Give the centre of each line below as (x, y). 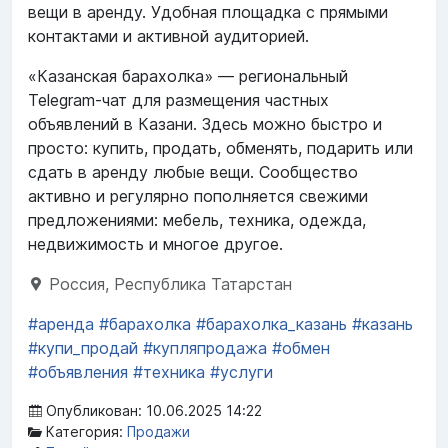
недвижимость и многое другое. (155, 244)
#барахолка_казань (271, 324)
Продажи (158, 432)
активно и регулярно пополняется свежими (198, 196)
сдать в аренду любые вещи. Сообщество (193, 172)
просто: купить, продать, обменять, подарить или (220, 148)
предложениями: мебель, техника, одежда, (197, 220)
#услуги (241, 372)
